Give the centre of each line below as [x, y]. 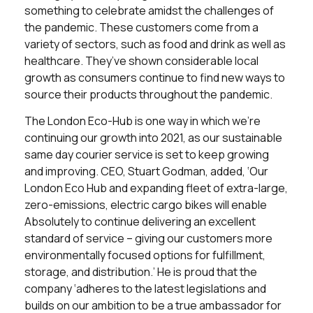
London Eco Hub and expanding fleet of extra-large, [156, 188]
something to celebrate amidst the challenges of [149, 10]
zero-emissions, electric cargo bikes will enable [146, 205]
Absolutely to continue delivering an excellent [140, 222]
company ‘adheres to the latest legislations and [145, 289]
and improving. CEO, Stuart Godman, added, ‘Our [146, 172]
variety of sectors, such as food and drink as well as [155, 44]
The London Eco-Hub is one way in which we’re [143, 121]
